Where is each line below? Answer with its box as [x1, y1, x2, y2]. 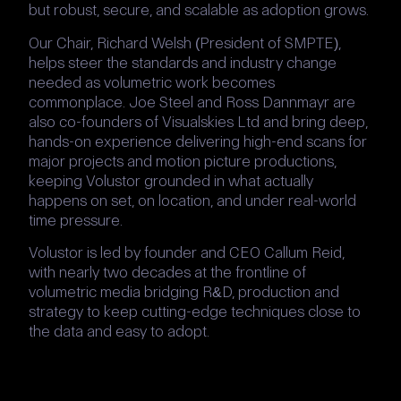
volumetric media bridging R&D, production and [29, 283, 339, 302]
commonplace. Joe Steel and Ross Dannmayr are [29, 92, 355, 111]
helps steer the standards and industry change [29, 53, 337, 72]
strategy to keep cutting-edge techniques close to [29, 303, 361, 321]
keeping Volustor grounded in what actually [29, 171, 313, 190]
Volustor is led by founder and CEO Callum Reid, [29, 243, 345, 262]
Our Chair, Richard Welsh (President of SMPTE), [29, 33, 341, 52]
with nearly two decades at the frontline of [29, 263, 306, 282]
